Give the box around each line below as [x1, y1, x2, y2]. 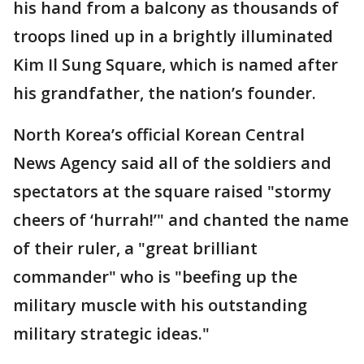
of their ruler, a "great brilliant [13, 237, 258, 260]
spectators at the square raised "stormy [13, 180, 331, 203]
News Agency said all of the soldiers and [13, 152, 331, 175]
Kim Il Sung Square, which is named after [13, 54, 338, 76]
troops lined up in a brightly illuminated [13, 25, 333, 48]
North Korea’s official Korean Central [13, 123, 305, 146]
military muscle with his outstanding [13, 294, 307, 317]
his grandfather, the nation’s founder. [13, 82, 316, 105]
